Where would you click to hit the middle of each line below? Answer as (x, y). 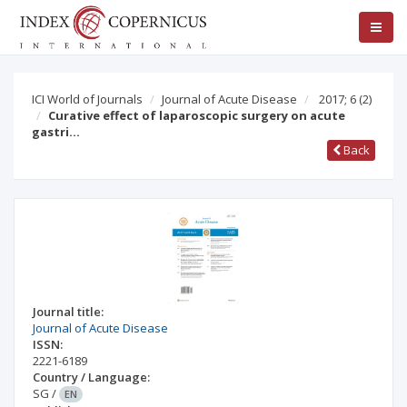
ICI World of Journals (87, 99)
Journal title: (68, 312)
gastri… (56, 132)
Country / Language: (91, 377)
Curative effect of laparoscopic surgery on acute (197, 115)
